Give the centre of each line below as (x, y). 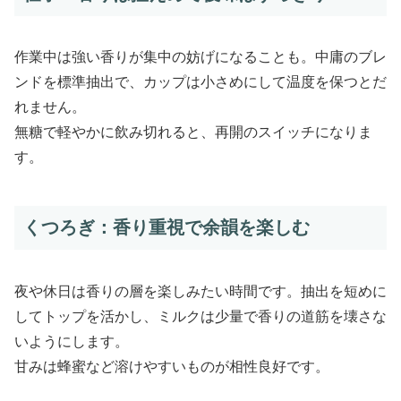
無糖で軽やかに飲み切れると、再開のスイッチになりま (193, 132)
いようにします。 (72, 341)
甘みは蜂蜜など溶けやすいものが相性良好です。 (172, 366)
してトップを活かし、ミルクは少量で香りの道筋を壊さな (200, 316)
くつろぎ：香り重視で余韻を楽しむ (166, 228)
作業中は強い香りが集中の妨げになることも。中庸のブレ (200, 57)
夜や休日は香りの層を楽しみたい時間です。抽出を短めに (200, 291)
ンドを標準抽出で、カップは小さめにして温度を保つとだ (200, 82)
